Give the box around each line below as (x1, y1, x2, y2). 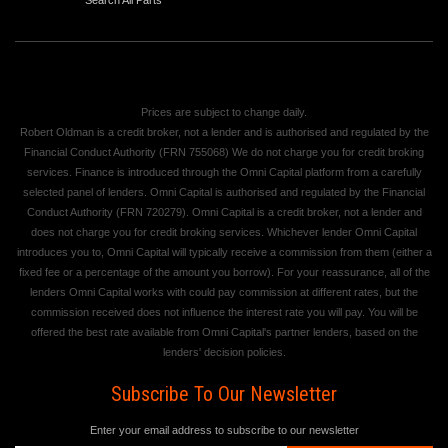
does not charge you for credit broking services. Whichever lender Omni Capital (31, 225, 417, 238)
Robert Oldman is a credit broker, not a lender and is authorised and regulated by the (19, 125, 429, 138)
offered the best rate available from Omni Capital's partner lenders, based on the (30, 325, 418, 338)
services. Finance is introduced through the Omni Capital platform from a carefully (26, 165, 422, 178)
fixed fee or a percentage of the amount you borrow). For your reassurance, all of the (18, 265, 430, 278)
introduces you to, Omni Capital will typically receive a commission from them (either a (16, 245, 432, 258)
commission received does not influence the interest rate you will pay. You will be (30, 305, 418, 318)
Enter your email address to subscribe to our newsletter (89, 423, 359, 436)
